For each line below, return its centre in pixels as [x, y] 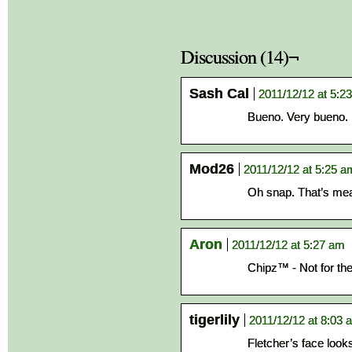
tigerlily [214, 320]
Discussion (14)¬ [240, 56]
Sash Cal [219, 93]
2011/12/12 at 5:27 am [288, 245]
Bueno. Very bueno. [298, 117]
